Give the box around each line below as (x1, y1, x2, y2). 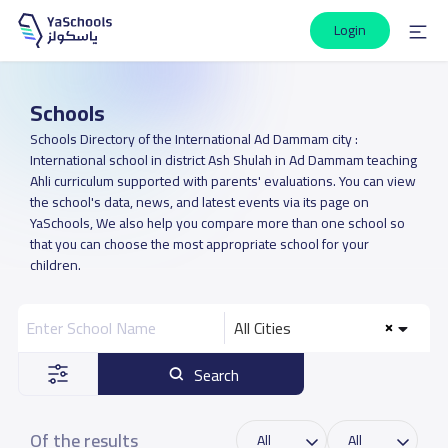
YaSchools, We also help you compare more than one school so (29, 210, 405, 236)
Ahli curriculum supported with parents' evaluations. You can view (29, 168, 416, 194)
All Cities (234, 313, 291, 343)
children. (29, 252, 81, 278)
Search (194, 360, 240, 390)
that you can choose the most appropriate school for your (29, 231, 369, 257)
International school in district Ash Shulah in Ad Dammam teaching (29, 147, 417, 173)
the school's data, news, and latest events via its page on (29, 189, 369, 215)
